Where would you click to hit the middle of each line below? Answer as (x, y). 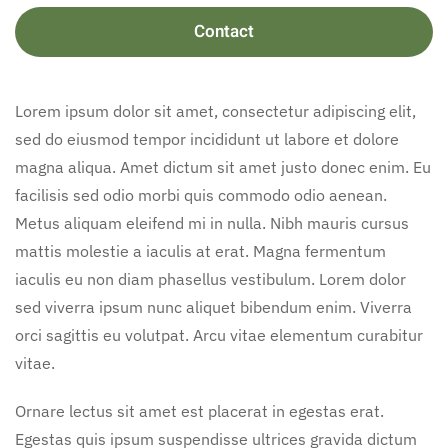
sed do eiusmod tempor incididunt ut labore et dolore (207, 138)
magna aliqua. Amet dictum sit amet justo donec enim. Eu (223, 166)
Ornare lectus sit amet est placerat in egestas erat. (199, 410)
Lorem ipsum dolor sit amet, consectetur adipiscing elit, (215, 110)
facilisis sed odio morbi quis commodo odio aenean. (201, 194)
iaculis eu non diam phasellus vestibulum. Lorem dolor (210, 278)
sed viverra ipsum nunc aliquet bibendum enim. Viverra (213, 306)
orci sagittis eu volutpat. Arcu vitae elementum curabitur (219, 334)
